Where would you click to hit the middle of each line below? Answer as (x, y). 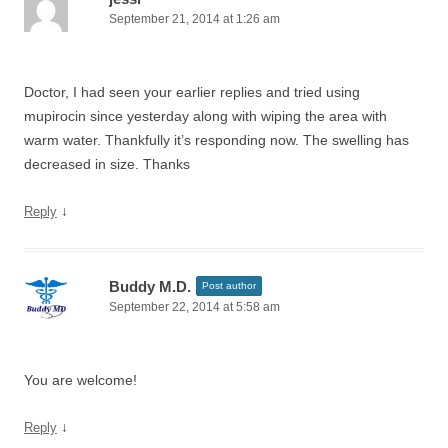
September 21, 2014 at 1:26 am (194, 19)
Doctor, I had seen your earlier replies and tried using (192, 92)
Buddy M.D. (150, 286)
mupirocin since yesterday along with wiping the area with (205, 116)
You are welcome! (80, 380)
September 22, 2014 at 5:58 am (194, 307)
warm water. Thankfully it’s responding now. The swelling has (216, 140)
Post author (229, 285)
